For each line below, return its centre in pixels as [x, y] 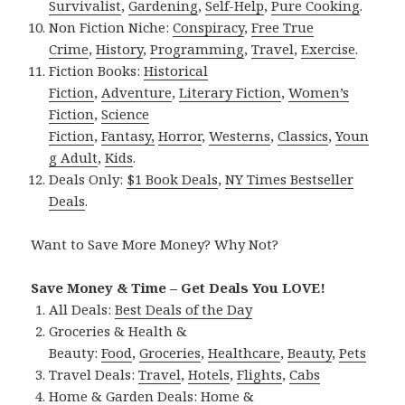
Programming [198, 49]
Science [126, 114]
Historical [176, 71]
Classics [303, 136]
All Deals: [82, 310]
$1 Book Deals [173, 179]
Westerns [240, 136]
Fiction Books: [97, 71]
